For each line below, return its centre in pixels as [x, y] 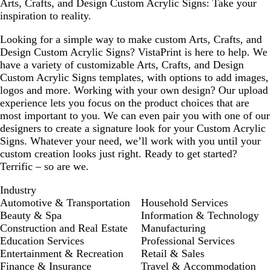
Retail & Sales [173, 253]
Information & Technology [200, 215]
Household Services [184, 202]
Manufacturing [173, 228]
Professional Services [188, 240]
